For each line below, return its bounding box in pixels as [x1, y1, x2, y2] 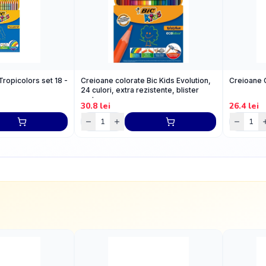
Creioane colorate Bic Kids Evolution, [81, 76, 211, 85]
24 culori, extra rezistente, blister [81, 85, 199, 94]
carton [81, 95, 103, 104]
